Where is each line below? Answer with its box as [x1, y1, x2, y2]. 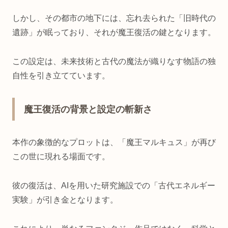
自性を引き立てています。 [12, 71, 110, 80]
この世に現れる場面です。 [12, 152, 110, 161]
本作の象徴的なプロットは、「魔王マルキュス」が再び [12, 138, 216, 147]
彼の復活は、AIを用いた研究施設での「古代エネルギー [12, 181, 215, 190]
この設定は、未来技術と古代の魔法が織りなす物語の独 [12, 56, 216, 66]
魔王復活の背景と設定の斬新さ [24, 104, 152, 115]
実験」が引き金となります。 [12, 195, 118, 204]
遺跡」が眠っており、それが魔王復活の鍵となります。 [12, 27, 216, 37]
